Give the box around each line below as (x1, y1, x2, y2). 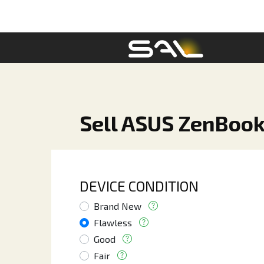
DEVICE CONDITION (80, 177, 199, 194)
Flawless (94, 217, 132, 228)
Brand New (94, 200, 141, 212)
